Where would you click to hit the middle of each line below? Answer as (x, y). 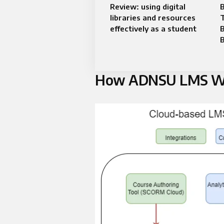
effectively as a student (153, 28)
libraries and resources (153, 17)
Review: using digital (148, 6)
